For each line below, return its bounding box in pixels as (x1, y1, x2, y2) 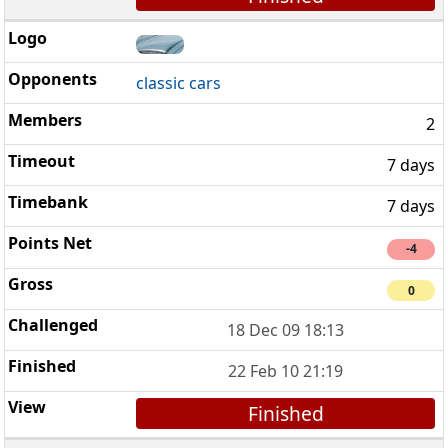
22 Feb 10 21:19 (228, 359, 344, 382)
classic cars (136, 72, 222, 95)
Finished (247, 399, 324, 427)
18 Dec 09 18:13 (227, 318, 345, 341)
